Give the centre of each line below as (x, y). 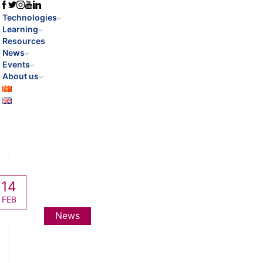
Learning (20, 29)
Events (16, 64)
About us (21, 76)
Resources (24, 41)
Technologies (30, 17)
